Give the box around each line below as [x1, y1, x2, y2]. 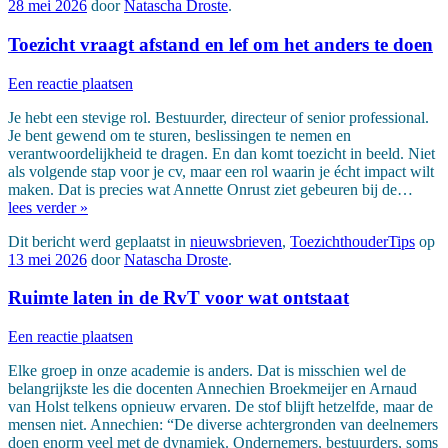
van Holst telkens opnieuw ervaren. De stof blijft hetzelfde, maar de [8, 398, 433, 416]
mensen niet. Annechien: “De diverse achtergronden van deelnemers [8, 416, 438, 434]
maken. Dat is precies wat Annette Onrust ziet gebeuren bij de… [8, 180, 413, 198]
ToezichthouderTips [290, 232, 415, 250]
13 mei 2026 [8, 250, 87, 268]
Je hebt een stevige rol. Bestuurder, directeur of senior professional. [8, 108, 429, 126]
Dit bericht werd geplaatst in [8, 232, 190, 250]
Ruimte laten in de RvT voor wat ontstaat [8, 287, 349, 309]
